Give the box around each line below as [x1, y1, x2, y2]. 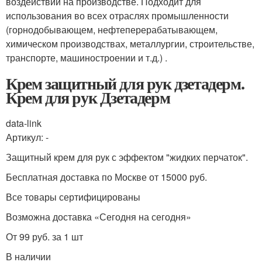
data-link [6, 116, 42, 130]
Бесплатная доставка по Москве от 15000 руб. [6, 170, 207, 184]
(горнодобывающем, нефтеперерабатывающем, [6, 22, 218, 36]
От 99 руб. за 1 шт [6, 229, 83, 243]
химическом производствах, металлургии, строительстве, [6, 36, 254, 50]
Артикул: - [6, 130, 49, 144]
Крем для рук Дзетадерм [6, 85, 170, 109]
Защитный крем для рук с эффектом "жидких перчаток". [6, 150, 248, 164]
